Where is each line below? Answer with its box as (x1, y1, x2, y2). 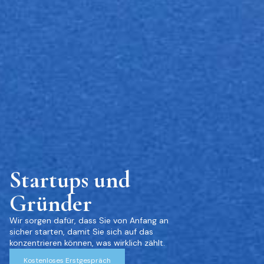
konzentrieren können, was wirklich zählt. (9, 237, 165, 248)
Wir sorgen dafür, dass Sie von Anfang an (9, 214, 169, 226)
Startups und (9, 165, 130, 194)
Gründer (9, 189, 92, 217)
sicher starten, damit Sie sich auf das (9, 226, 153, 237)
